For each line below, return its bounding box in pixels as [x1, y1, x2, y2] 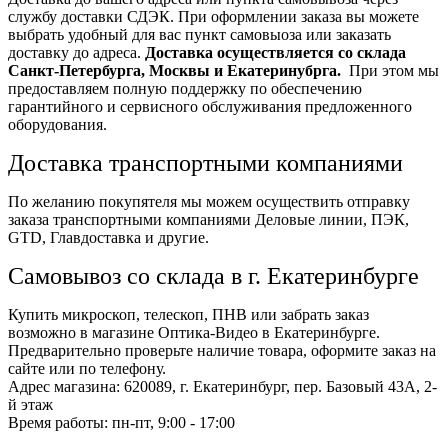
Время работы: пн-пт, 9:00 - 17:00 [8, 413, 235, 431]
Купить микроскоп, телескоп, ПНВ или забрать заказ [8, 305, 369, 323]
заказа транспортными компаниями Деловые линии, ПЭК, [8, 210, 409, 228]
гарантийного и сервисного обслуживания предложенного [8, 97, 412, 115]
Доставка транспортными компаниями [8, 149, 403, 176]
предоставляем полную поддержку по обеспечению [8, 79, 362, 97]
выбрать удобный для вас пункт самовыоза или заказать [8, 25, 391, 43]
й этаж [8, 395, 53, 413]
